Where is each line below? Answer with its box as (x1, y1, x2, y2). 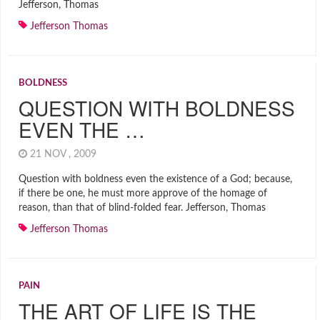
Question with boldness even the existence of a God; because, (19, 174, 292, 184)
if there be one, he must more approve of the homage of (19, 189, 267, 199)
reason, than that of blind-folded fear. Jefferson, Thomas (19, 203, 266, 213)
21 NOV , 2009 (27, 149, 102, 159)
